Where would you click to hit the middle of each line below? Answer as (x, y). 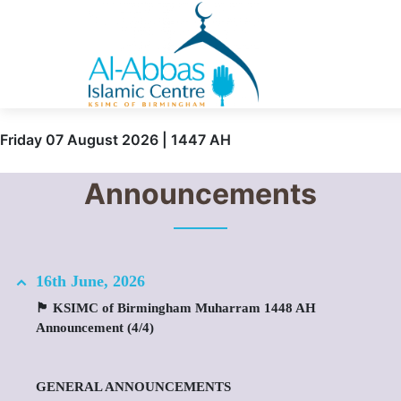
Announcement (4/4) (95, 328)
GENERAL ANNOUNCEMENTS (133, 387)
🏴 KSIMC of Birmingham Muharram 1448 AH (176, 308)
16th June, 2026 (90, 281)
